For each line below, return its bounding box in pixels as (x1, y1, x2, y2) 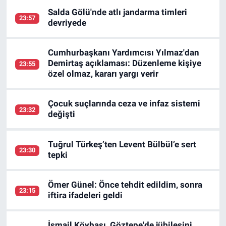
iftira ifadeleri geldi (48, 190, 123, 200)
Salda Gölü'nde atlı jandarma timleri (48, 7, 188, 17)
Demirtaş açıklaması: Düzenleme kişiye (48, 58, 202, 69)
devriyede (48, 17, 87, 28)
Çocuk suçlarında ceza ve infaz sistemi (48, 98, 201, 109)
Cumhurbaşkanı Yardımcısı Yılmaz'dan (48, 47, 200, 58)
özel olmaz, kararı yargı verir (48, 69, 159, 79)
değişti (48, 109, 76, 120)
